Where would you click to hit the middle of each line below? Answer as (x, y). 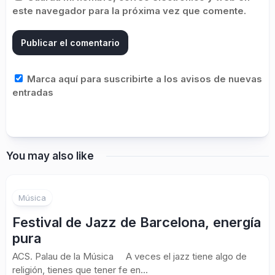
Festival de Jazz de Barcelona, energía (137, 222)
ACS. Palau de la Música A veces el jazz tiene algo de (130, 256)
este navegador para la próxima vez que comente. (129, 11)
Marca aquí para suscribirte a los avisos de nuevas (143, 79)
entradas (33, 92)
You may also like (50, 156)
